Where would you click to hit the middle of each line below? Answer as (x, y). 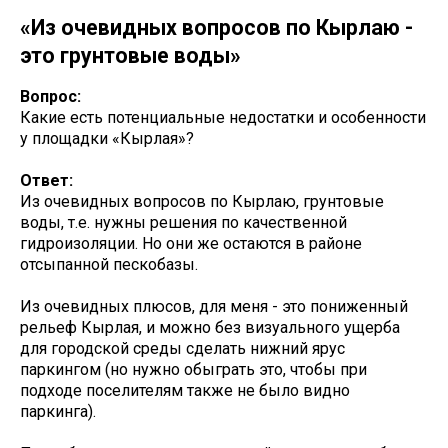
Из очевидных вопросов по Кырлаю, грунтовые (202, 201)
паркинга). (58, 411)
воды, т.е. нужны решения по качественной (183, 222)
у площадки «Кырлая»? (107, 138)
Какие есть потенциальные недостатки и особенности (223, 117)
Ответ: (46, 180)
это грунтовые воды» (130, 55)
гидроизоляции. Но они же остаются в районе (191, 243)
